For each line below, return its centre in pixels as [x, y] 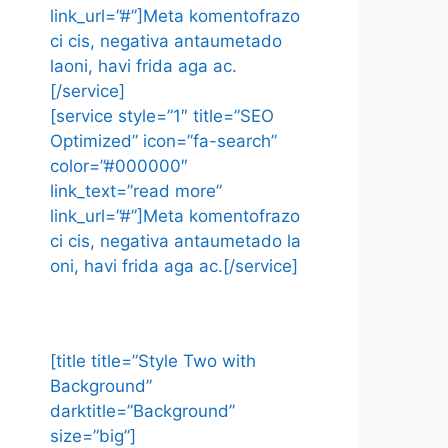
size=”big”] [93, 436]
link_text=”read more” [136, 191]
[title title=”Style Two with [153, 361]
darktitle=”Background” [142, 411]
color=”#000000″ [119, 166]
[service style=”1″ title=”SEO [162, 116]
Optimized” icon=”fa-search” [163, 141]
